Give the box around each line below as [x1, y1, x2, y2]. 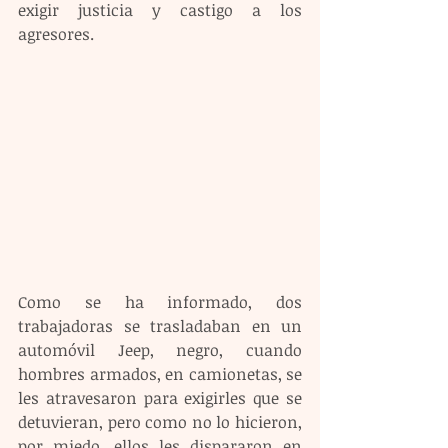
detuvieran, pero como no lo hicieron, [18, 410, 302, 433]
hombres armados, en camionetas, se [18, 362, 302, 385]
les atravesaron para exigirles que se [18, 386, 302, 409]
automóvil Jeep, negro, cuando [18, 338, 302, 361]
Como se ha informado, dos [18, 290, 302, 313]
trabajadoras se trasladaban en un [18, 314, 302, 337]
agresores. [18, 23, 94, 45]
